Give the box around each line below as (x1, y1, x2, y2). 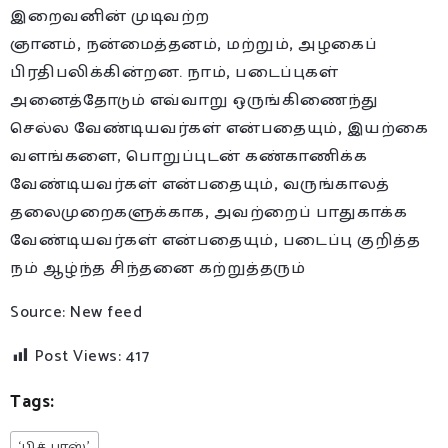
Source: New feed (10, 298, 142, 326)
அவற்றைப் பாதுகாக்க (213, 198, 407, 226)
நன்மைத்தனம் (85, 30, 217, 58)
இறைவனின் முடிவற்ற (10, 2, 210, 30)
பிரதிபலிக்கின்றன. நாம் (10, 58, 226, 86)
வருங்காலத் (282, 170, 390, 198)
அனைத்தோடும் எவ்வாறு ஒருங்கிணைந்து (10, 86, 379, 114)
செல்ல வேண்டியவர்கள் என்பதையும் (10, 114, 338, 142)
